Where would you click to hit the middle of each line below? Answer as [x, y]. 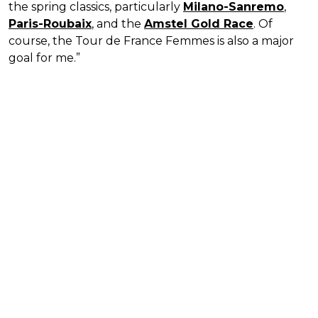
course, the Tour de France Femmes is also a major [151, 40]
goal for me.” [44, 57]
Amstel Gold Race [199, 23]
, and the [118, 23]
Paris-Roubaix [50, 23]
